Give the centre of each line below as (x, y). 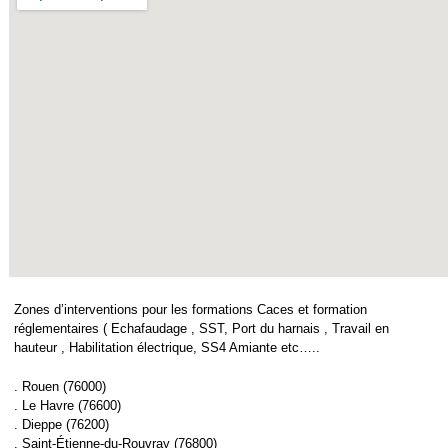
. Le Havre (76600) (67, 406)
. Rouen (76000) (60, 387)
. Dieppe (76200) (61, 425)
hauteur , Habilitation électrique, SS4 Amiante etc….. (167, 347)
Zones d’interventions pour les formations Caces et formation (190, 309)
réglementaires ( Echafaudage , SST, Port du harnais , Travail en (201, 328)
